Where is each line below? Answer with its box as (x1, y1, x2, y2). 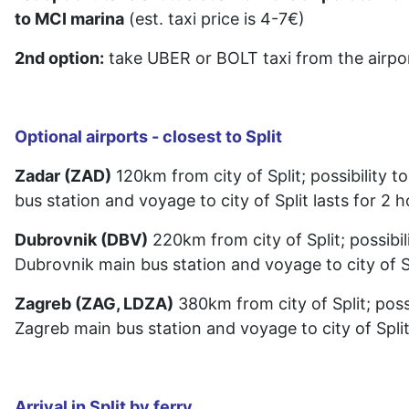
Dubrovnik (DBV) (15, 230, 148, 250)
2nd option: (15, 48, 104, 68)
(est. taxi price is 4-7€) (124, 9, 305, 29)
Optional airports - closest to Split (15, 127, 282, 147)
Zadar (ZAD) (15, 166, 111, 186)
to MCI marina (15, 9, 124, 29)
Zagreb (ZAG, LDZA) (15, 294, 173, 314)
